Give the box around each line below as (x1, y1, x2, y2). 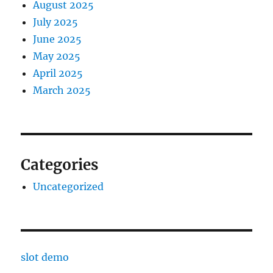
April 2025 (33, 67, 83, 80)
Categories (21, 155, 99, 175)
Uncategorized (33, 180, 104, 193)
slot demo (21, 251, 69, 264)
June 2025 (33, 33, 82, 46)
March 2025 (33, 84, 91, 97)
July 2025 (33, 16, 79, 29)
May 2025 (33, 50, 81, 63)
